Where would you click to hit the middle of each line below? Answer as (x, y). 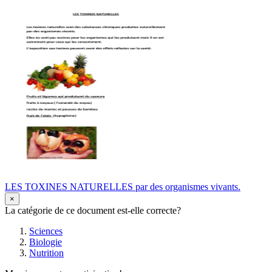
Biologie (46, 242)
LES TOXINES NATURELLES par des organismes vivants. (123, 187)
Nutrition (46, 253)
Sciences (46, 231)
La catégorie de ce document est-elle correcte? (93, 211)
